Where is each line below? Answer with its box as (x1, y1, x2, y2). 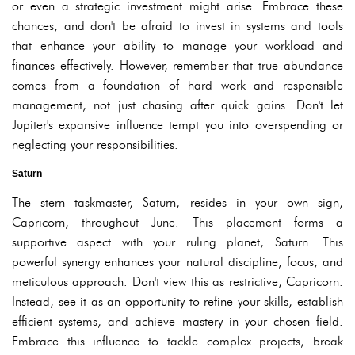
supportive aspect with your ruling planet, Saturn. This (12, 235, 343, 250)
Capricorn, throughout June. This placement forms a (12, 215, 343, 231)
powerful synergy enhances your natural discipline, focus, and (12, 254, 343, 270)
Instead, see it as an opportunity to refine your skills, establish (12, 294, 343, 310)
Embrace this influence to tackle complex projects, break (12, 334, 343, 349)
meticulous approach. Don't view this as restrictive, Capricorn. (12, 274, 343, 290)
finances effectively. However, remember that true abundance (12, 58, 343, 74)
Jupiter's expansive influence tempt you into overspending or (12, 117, 343, 133)
